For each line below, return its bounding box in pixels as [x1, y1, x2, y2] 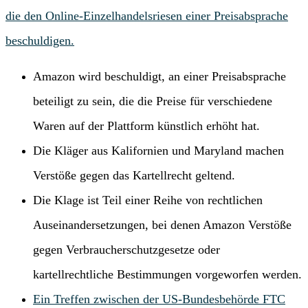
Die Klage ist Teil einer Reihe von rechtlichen [33, 192, 263, 207]
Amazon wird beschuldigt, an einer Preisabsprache [33, 69, 286, 83]
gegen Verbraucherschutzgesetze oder [33, 242, 220, 256]
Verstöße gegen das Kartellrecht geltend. [33, 168, 235, 182]
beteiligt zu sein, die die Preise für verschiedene [33, 93, 272, 108]
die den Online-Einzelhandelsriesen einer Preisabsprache [5, 8, 288, 23]
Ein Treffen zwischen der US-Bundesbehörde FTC [33, 291, 285, 306]
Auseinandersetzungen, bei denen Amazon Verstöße [33, 217, 291, 232]
